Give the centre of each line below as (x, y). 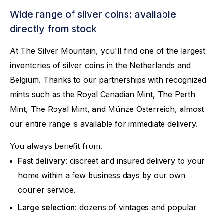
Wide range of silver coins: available (93, 14)
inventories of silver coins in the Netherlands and (100, 65)
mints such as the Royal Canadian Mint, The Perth (102, 95)
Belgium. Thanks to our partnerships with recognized (108, 80)
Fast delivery (42, 161)
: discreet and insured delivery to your (135, 161)
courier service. (48, 190)
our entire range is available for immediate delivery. (106, 124)
